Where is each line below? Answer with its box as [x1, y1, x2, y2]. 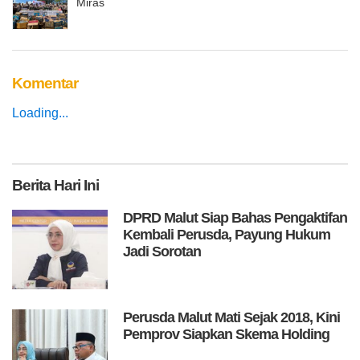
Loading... [12, 105, 68, 120]
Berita [12, 176, 51, 194]
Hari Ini [51, 176, 99, 194]
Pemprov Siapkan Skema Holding [123, 326, 330, 343]
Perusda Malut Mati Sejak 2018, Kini [123, 309, 341, 326]
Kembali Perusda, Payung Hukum [123, 226, 331, 243]
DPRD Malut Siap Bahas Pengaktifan [123, 209, 348, 226]
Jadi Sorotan [123, 243, 202, 260]
